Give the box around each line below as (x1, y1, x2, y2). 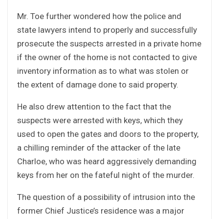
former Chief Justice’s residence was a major (17, 205, 184, 216)
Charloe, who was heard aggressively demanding (17, 156, 197, 166)
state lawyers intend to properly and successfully (17, 24, 197, 35)
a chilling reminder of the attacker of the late (17, 142, 180, 153)
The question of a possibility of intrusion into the (17, 192, 195, 202)
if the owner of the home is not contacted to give (17, 52, 197, 62)
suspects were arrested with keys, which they (17, 115, 183, 125)
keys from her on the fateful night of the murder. (17, 170, 195, 180)
